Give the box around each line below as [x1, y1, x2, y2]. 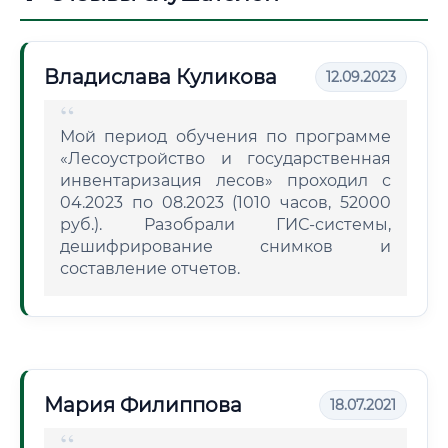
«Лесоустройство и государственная [60, 149, 391, 168]
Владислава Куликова [44, 65, 277, 89]
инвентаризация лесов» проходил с [60, 171, 391, 190]
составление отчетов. [60, 259, 240, 278]
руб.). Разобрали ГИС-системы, [60, 215, 391, 234]
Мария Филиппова [44, 393, 242, 417]
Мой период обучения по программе [60, 127, 391, 146]
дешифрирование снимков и [60, 237, 391, 256]
